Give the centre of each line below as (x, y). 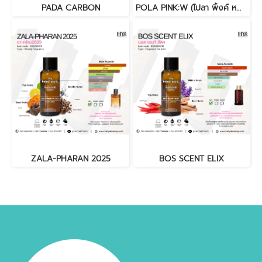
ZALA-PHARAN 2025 (70, 159)
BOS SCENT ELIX (192, 159)
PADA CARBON (70, 8)
